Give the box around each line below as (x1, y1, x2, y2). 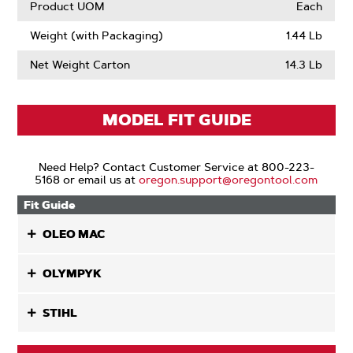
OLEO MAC (43, 227, 106, 241)
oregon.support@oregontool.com (139, 173, 318, 187)
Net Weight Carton (30, 58, 131, 72)
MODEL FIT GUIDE (102, 110, 251, 130)
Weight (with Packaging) (30, 28, 164, 43)
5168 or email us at (35, 173, 139, 187)
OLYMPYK (43, 266, 102, 281)
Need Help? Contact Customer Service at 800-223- (38, 160, 314, 174)
